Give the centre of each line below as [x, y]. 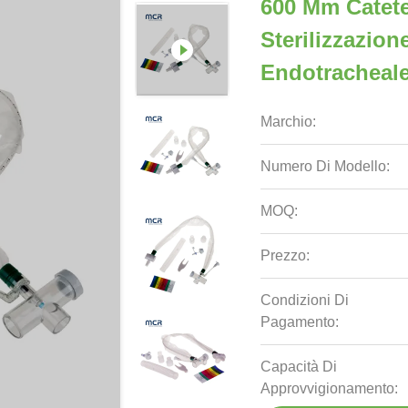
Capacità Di [299, 367]
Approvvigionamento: [330, 388]
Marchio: [289, 122]
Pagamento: [300, 322]
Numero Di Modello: [326, 166]
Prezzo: [286, 255]
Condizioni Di [305, 300]
